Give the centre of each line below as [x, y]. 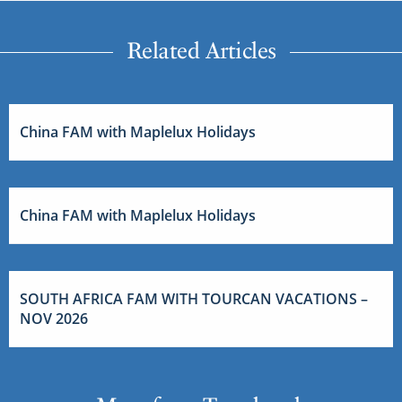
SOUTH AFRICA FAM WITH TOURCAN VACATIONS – [194, 298]
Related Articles [201, 50]
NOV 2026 [54, 318]
